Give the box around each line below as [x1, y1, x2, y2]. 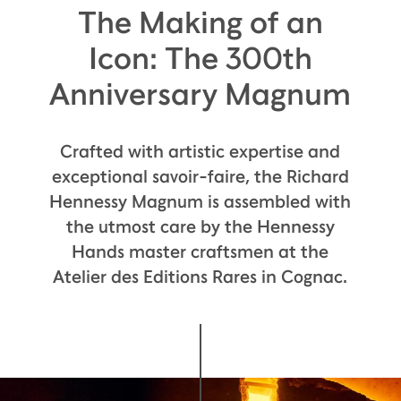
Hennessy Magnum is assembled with [49, 190, 352, 212]
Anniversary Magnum [49, 74, 352, 112]
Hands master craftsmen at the [72, 240, 329, 262]
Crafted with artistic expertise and [60, 140, 341, 162]
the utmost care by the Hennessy [65, 215, 335, 237]
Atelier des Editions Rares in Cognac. [53, 265, 348, 287]
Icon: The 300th [88, 38, 312, 76]
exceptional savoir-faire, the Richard [51, 165, 349, 187]
